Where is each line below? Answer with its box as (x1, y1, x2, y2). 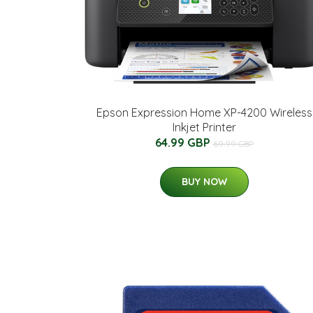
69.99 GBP (212, 138, 254, 150)
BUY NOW (181, 175, 227, 189)
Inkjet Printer (172, 120, 236, 135)
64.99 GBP (154, 136, 213, 150)
